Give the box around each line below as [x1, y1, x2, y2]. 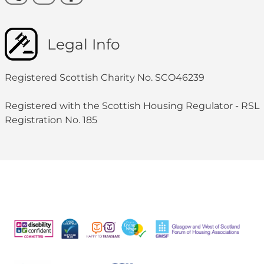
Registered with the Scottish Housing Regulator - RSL [5, 100, 259, 111]
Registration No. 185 [5, 114, 97, 126]
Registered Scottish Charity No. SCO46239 [5, 71, 204, 83]
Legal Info [47, 35, 120, 53]
